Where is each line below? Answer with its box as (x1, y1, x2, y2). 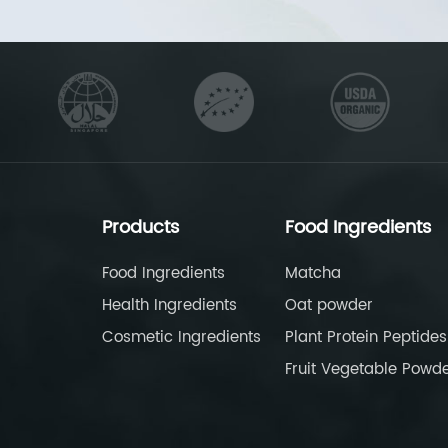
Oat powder (285, 293, 373, 319)
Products (102, 213, 179, 243)
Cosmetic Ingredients (102, 325, 261, 351)
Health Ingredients (102, 293, 237, 319)
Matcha (285, 261, 341, 287)
